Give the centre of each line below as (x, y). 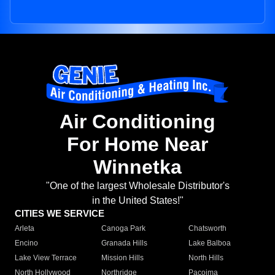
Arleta (25, 229)
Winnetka (137, 167)
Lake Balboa (209, 243)
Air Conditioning (137, 122)
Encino (26, 243)
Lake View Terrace (46, 258)
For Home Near (137, 145)
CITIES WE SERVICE (60, 214)
